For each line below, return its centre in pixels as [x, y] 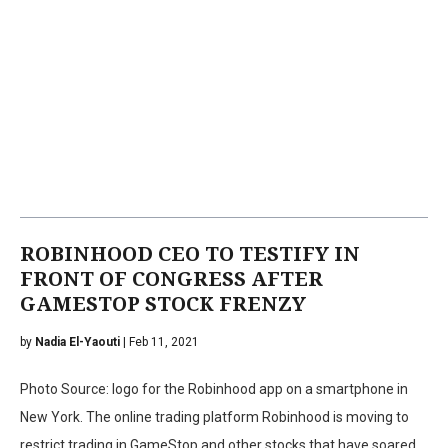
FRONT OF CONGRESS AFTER [171, 278]
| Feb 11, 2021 [159, 341]
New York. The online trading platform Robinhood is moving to [214, 416]
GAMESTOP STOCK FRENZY [163, 303]
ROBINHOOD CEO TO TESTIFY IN [190, 253]
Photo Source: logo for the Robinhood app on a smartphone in [214, 388]
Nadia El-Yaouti [77, 341]
